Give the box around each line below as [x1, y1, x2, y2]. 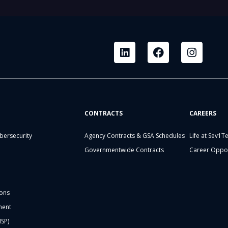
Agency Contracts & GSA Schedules [84, 131, 185, 140]
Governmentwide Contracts [84, 146, 164, 155]
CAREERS [189, 109, 217, 118]
